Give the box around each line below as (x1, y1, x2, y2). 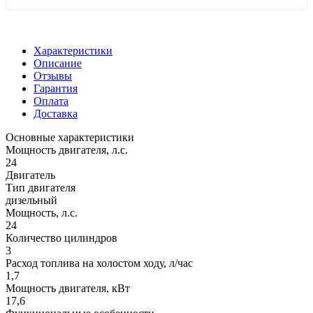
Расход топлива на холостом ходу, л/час (6, 257, 193, 270)
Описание (34, 57, 82, 70)
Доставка (34, 108, 78, 120)
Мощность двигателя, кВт (6, 282, 130, 295)
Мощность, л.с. (6, 207, 78, 219)
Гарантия (34, 82, 78, 95)
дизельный (6, 194, 57, 207)
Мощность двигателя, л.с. (6, 144, 128, 156)
